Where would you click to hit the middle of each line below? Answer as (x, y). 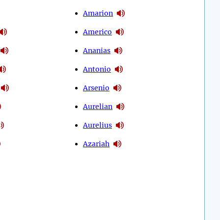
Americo (98, 32)
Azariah (96, 144)
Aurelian (98, 106)
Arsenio (96, 88)
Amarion (98, 13)
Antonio (97, 69)
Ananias (97, 50)
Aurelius (98, 125)
